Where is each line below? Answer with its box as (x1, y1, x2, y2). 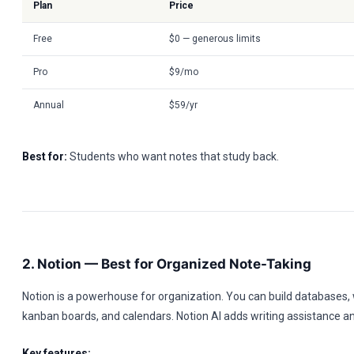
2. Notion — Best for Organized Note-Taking (22, 256, 311, 272)
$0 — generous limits (169, 33, 261, 44)
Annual (33, 100, 64, 111)
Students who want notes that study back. (67, 150, 279, 163)
